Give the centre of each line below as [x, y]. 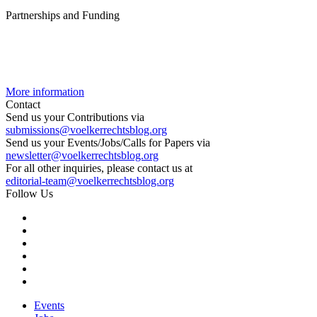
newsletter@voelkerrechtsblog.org [82, 155]
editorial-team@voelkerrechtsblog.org [90, 180]
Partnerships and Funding [63, 15]
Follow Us [29, 193]
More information [45, 91]
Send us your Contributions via [75, 117]
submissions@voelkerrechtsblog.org [86, 129]
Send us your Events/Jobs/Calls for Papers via [108, 142]
